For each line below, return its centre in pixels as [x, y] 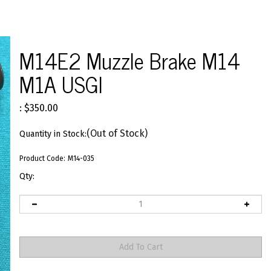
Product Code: [42, 158]
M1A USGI [61, 84]
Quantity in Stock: [53, 134]
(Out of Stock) [117, 133]
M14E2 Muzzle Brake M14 [129, 60]
